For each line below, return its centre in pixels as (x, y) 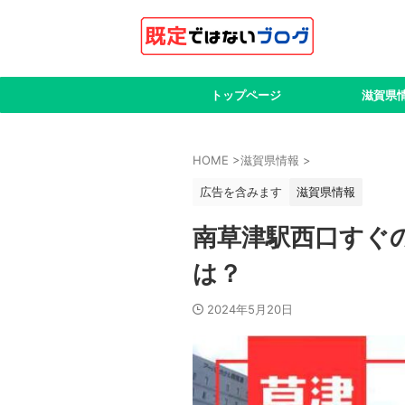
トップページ (246, 95)
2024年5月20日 (250, 309)
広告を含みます (241, 192)
